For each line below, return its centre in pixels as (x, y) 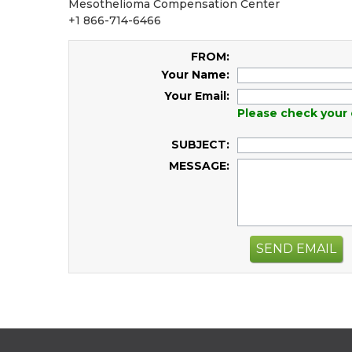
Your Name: (195, 75)
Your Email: (197, 96)
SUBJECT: (200, 145)
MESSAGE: (199, 166)
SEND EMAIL (296, 248)
